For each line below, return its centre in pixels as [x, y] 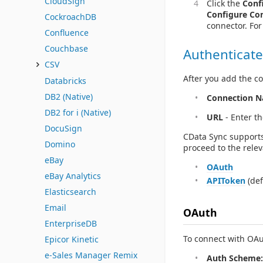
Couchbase [66, 48]
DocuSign [63, 128]
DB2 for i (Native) [78, 112]
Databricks [65, 81]
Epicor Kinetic [72, 239]
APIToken [226, 180]
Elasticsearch [70, 192]
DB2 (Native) [69, 97]
